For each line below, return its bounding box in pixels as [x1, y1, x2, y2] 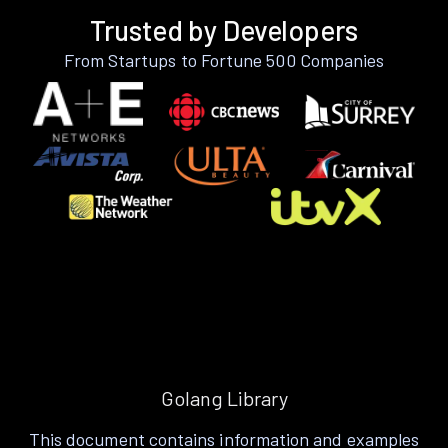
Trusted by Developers [90, 12, 358, 47]
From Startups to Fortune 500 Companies [63, 48, 385, 71]
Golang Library [160, 386, 288, 411]
